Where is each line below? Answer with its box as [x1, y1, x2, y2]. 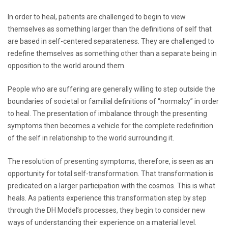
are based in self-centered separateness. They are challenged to [8, 37, 214, 45]
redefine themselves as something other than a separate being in [8, 49, 217, 58]
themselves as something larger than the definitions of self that [8, 24, 212, 33]
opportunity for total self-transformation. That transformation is [8, 169, 214, 178]
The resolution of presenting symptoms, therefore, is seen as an [8, 157, 213, 165]
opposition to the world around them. [8, 61, 126, 70]
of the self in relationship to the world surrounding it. [8, 133, 174, 142]
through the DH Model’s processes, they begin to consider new [8, 206, 206, 214]
